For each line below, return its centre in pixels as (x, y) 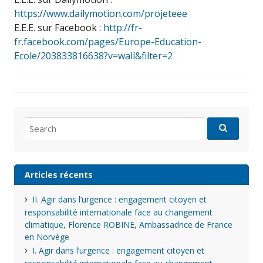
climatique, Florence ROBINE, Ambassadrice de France (128, 224)
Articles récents (58, 174)
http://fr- (123, 28)
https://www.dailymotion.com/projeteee (101, 14)
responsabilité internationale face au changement (118, 212)
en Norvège (47, 237)
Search (37, 123)
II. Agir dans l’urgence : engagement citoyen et (119, 199)
